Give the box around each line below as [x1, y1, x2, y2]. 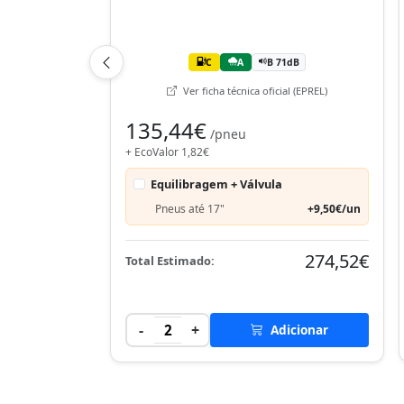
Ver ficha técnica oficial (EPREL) [180, 83, 327, 97]
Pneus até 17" [155, 200, 225, 216]
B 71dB [267, 55, 299, 69]
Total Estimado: [125, 252, 215, 269]
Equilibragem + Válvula [151, 175, 283, 192]
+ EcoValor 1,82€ [125, 143, 209, 160]
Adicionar [267, 320, 328, 338]
